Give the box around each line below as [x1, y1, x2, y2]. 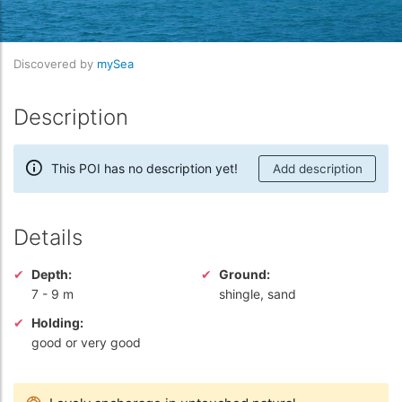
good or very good [31, 334, 141, 350]
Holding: [31, 314, 83, 330]
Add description [272, 161, 363, 176]
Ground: [219, 266, 270, 282]
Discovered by [13, 56, 97, 71]
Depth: [31, 266, 72, 282]
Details [13, 223, 83, 250]
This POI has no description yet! [51, 161, 238, 177]
